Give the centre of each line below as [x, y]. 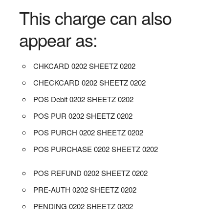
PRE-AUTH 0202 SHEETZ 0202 [85, 189]
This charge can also [95, 17]
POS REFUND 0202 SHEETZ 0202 [91, 173]
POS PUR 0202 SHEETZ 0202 [83, 115]
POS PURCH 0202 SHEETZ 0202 [88, 132]
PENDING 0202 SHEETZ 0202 [83, 206]
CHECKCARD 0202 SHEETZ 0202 [90, 82]
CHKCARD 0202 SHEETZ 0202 [85, 66]
